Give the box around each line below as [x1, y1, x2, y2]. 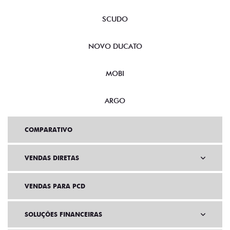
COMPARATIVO [25, 126, 72, 133]
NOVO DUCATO [88, 42, 142, 50]
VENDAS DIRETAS [25, 154, 79, 162]
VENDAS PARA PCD [25, 182, 85, 190]
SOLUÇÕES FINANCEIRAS [25, 210, 102, 218]
